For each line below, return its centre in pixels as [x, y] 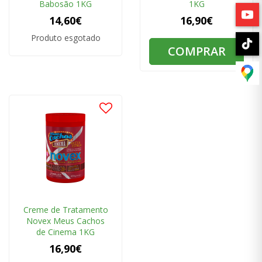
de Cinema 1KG [65, 232]
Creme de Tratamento [65, 210]
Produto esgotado [65, 38]
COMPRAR [196, 51]
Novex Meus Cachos [65, 221]
